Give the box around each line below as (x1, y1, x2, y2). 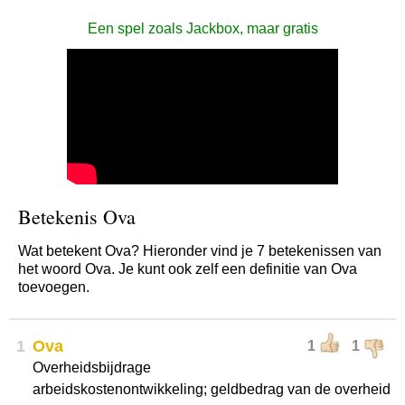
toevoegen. (18, 279, 89, 295)
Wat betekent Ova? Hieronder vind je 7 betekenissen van (18, 243, 381, 259)
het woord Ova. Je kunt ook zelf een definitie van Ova (18, 261, 357, 277)
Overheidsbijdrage (33, 360, 151, 375)
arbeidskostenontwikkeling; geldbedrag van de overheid (33, 381, 391, 397)
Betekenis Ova (18, 203, 136, 230)
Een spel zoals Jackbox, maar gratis (87, 21, 318, 36)
